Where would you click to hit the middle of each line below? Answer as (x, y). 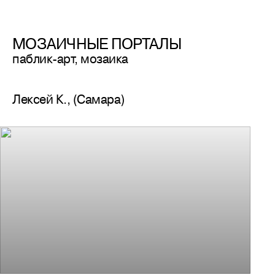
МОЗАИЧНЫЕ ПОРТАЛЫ (97, 43)
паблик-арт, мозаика (70, 59)
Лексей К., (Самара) (68, 99)
